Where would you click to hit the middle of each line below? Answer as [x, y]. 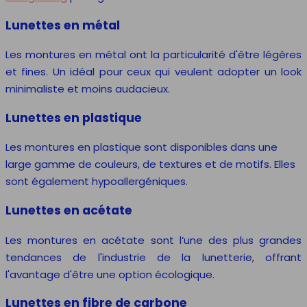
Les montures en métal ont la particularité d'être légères [153, 55]
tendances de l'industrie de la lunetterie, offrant [153, 257]
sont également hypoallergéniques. [97, 182]
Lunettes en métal [63, 25]
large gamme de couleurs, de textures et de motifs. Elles [150, 164]
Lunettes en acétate [69, 210]
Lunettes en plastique [74, 118]
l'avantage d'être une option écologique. [110, 274]
